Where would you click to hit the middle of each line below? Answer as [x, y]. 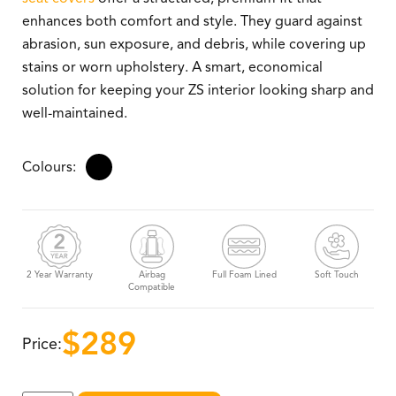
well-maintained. [75, 113]
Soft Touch [336, 275]
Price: [42, 344]
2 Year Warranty [59, 275]
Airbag [152, 275]
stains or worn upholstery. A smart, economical [172, 67]
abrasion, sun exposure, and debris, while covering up [194, 44]
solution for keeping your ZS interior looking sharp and [198, 90]
